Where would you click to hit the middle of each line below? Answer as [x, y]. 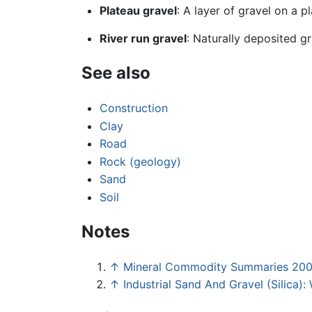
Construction [133, 108]
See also [116, 73]
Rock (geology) [140, 161]
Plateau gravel [138, 11]
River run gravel [143, 39]
